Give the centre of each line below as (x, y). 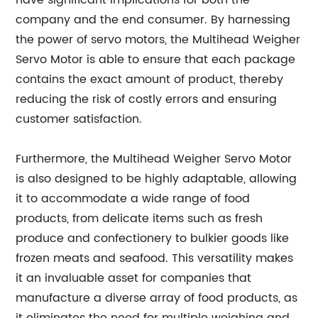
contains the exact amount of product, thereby (150, 79)
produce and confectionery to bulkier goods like (153, 238)
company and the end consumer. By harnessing (153, 20)
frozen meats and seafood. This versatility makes (155, 258)
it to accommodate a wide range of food (133, 199)
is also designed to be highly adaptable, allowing (157, 179)
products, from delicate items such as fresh (139, 219)
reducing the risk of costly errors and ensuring (147, 99)
